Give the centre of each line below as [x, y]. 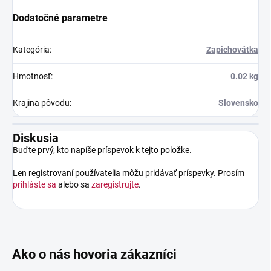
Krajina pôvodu [41, 103]
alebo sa [74, 184]
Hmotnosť [32, 76]
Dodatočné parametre [60, 18]
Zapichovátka [232, 49]
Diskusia [36, 138]
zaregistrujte [115, 184]
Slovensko [238, 103]
